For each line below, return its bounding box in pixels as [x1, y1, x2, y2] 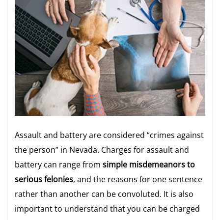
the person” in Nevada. [15, 144, 102, 155]
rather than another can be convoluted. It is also [15, 188, 194, 199]
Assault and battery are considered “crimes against [15, 129, 204, 140]
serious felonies [15, 173, 74, 185]
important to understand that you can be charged [15, 203, 200, 214]
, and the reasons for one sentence [73, 173, 203, 185]
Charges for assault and [101, 144, 190, 155]
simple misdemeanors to [103, 159, 195, 170]
